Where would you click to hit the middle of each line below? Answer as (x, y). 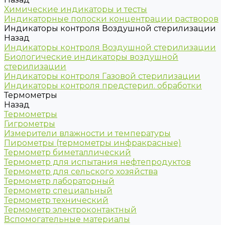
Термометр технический (56, 200)
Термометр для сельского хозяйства (81, 172)
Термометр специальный (58, 191)
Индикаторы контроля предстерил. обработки (103, 86)
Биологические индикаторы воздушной (91, 57)
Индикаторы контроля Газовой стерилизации (102, 76)
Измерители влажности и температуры (87, 133)
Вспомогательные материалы (67, 219)
